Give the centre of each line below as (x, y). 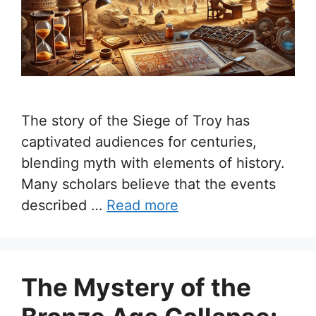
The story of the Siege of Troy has (135, 120)
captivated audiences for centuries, (139, 141)
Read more (142, 205)
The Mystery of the (136, 287)
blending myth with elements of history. (153, 163)
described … (64, 205)
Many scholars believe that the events (148, 184)
